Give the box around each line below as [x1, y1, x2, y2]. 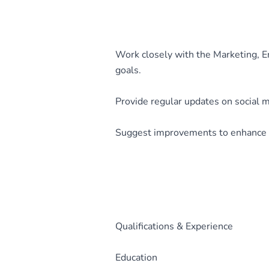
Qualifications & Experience [115, 220, 233, 233]
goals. [115, 64, 141, 77]
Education [115, 251, 157, 264]
